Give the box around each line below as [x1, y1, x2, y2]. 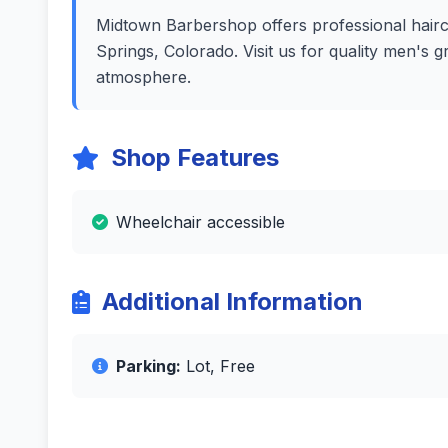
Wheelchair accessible [116, 212, 285, 232]
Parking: [116, 356, 181, 376]
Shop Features [111, 143, 279, 172]
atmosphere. [96, 67, 191, 87]
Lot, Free [181, 356, 255, 376]
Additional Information [102, 287, 363, 316]
